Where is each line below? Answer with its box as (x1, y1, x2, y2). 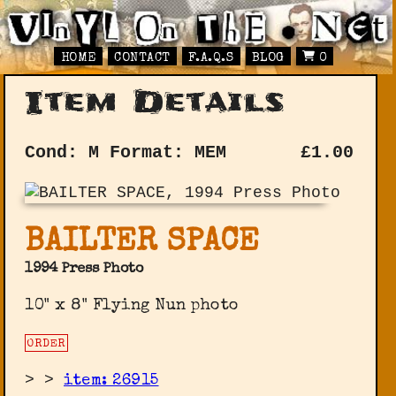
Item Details (25, 80, 286, 123)
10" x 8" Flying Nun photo (25, 298, 240, 315)
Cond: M (25, 141, 100, 163)
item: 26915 (64, 373, 159, 390)
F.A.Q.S (187, 52, 234, 65)
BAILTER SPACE (25, 227, 260, 260)
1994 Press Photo (25, 263, 144, 278)
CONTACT (114, 52, 171, 65)
